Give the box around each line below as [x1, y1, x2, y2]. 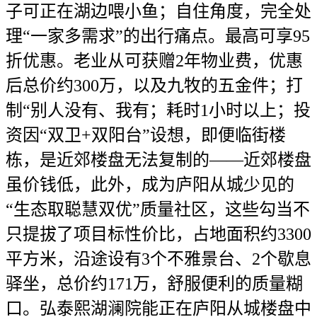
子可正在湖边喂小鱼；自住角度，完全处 [6, 1, 311, 21]
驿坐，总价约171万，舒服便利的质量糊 [6, 274, 303, 293]
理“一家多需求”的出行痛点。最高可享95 [6, 26, 310, 45]
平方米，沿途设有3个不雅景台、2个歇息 [6, 249, 311, 268]
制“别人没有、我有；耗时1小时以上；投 [6, 100, 311, 120]
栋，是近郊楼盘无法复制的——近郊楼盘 [6, 150, 311, 169]
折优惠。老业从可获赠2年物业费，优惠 [6, 51, 303, 70]
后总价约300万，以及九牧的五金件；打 [6, 76, 303, 95]
